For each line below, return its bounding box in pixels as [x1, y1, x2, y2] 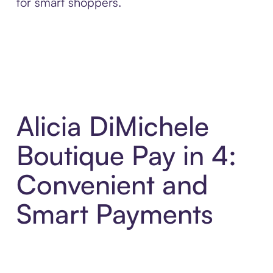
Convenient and [16, 168, 208, 202]
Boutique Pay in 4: [16, 138, 236, 172]
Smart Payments [16, 197, 213, 231]
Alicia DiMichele [16, 109, 209, 143]
